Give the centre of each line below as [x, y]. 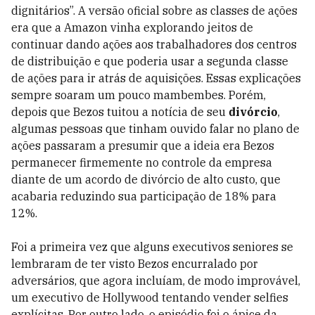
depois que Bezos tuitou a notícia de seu [120, 112]
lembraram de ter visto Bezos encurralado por [135, 264]
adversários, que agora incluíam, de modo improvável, [156, 281]
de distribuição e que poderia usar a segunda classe [150, 61]
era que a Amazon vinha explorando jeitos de [132, 27]
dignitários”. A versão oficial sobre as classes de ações [154, 11]
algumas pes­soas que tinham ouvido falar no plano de [155, 129]
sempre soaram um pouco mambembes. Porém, [139, 95]
